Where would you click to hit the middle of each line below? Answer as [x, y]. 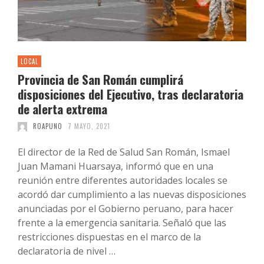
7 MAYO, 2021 [89, 126]
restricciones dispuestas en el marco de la [109, 237]
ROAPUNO [47, 126]
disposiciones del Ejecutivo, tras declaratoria [131, 94]
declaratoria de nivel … [67, 251]
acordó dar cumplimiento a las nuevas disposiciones [132, 195]
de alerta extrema [62, 109]
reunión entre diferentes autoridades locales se [123, 181]
